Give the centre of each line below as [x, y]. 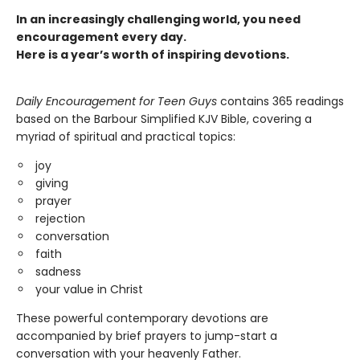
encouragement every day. [101, 37]
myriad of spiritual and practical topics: [126, 137]
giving [52, 183]
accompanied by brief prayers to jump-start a [147, 336]
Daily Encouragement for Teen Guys [117, 101]
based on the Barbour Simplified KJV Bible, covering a [164, 119]
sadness [58, 272]
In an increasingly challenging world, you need [158, 19]
